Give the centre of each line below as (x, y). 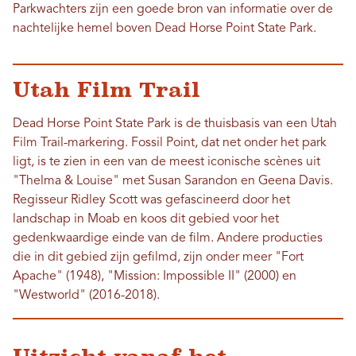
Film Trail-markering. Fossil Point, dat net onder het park (170, 143)
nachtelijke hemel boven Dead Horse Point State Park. (164, 29)
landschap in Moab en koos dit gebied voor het (146, 220)
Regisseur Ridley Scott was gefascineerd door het (151, 201)
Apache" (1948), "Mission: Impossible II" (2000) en (155, 277)
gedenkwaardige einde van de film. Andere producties (168, 239)
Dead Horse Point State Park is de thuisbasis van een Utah (175, 124)
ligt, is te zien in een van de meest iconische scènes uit (166, 163)
